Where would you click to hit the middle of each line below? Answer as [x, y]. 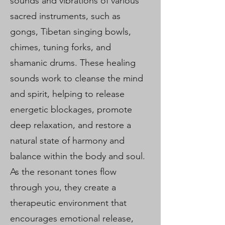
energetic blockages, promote [71, 109]
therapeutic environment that [68, 203]
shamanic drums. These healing [73, 63]
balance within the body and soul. [78, 156]
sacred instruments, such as [65, 16]
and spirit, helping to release [67, 94]
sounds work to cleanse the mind [77, 78]
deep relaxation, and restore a [71, 125]
